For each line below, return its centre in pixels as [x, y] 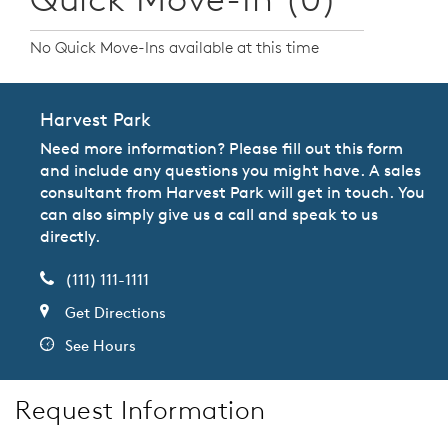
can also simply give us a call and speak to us [209, 214]
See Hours [100, 346]
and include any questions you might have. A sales [230, 170]
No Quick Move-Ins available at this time [174, 47]
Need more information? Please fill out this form [221, 148]
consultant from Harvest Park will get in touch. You [232, 192]
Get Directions [115, 313]
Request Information [140, 410]
